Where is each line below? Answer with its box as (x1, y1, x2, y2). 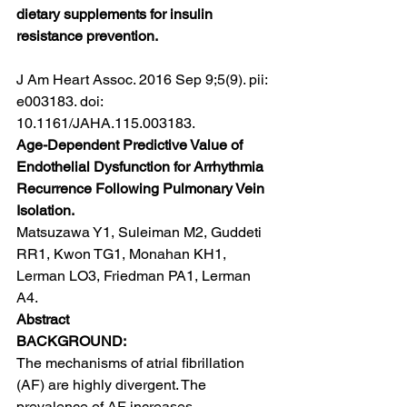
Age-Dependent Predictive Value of (16, 136, 246, 154)
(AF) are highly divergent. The (16, 376, 210, 393)
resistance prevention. (16, 27, 158, 45)
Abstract (16, 311, 69, 328)
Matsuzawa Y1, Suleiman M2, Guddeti (16, 223, 265, 241)
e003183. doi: (16, 93, 106, 110)
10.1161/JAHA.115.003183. (16, 114, 195, 132)
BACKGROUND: (16, 333, 126, 350)
